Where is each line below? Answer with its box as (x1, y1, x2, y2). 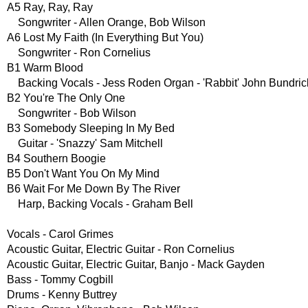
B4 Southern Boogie (7, 152, 106, 164)
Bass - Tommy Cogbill (7, 273, 113, 285)
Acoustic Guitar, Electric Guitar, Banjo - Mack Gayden (7, 258, 265, 270)
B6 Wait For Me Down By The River (7, 182, 180, 195)
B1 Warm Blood (7, 61, 83, 74)
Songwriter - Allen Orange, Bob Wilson (7, 16, 206, 28)
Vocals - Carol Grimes (7, 228, 113, 240)
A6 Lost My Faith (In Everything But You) (7, 31, 203, 43)
